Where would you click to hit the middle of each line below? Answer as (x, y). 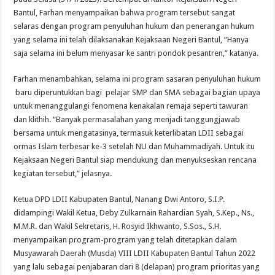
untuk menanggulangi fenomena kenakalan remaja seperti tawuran (131, 106)
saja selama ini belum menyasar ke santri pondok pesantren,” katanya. (136, 53)
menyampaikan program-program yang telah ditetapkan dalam (126, 239)
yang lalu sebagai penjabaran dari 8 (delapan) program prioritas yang (137, 266)
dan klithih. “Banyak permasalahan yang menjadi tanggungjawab (127, 119)
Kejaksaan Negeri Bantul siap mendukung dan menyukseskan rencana (135, 160)
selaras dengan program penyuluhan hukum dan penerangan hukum (134, 26)
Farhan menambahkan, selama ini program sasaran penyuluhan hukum (137, 79)
